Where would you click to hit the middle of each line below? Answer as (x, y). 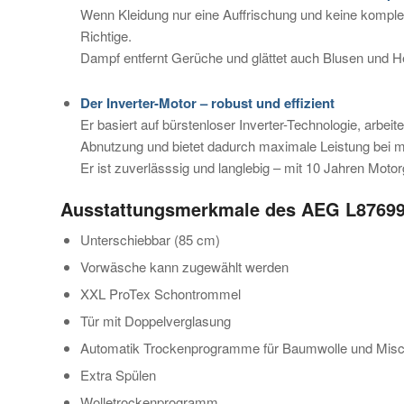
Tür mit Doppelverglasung (156, 320)
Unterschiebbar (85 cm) (150, 239)
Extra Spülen (118, 374)
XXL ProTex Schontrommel (161, 293)
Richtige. (106, 35)
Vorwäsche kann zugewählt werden (184, 266)
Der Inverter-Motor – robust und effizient (207, 102)
